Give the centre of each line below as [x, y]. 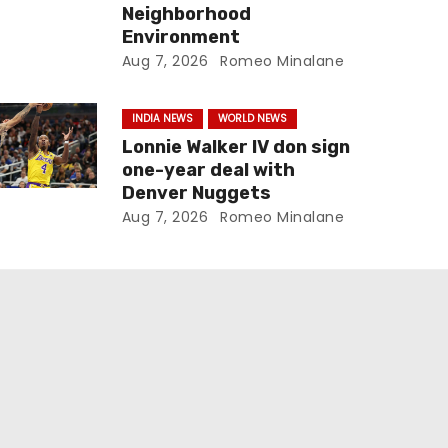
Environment [180, 37]
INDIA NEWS [162, 118]
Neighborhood [186, 14]
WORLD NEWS [252, 118]
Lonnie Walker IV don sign [235, 147]
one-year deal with [208, 170]
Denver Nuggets [196, 193]
